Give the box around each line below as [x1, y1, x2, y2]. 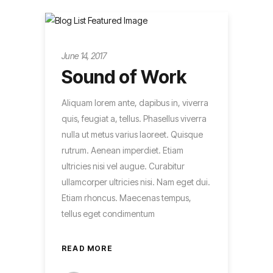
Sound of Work [62, 65, 186, 88]
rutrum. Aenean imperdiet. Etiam [62, 144, 183, 155]
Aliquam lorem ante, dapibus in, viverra [62, 97, 208, 108]
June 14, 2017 [62, 51, 106, 62]
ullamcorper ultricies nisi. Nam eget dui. [62, 176, 210, 187]
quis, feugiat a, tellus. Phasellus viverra [62, 113, 207, 124]
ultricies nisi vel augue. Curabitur [62, 160, 185, 171]
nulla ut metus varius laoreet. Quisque [62, 129, 203, 140]
